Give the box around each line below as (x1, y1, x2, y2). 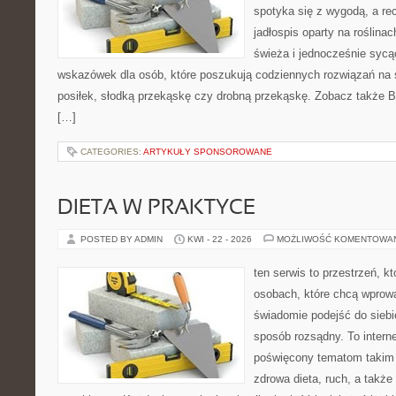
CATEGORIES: (80, 147, 143, 156)
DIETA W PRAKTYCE (57, 199, 255, 218)
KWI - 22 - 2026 (187, 234, 252, 244)
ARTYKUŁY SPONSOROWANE (143, 147, 272, 156)
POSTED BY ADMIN (80, 234, 165, 244)
